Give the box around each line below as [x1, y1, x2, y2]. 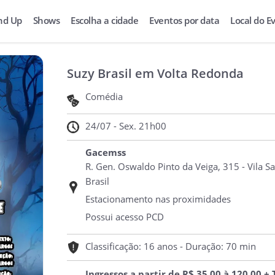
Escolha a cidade [71, 14, 138, 26]
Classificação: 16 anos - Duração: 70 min [85, 240, 256, 252]
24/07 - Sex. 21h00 [85, 120, 166, 132]
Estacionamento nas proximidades [85, 193, 231, 205]
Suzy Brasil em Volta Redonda [66, 65, 244, 82]
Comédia [85, 90, 123, 103]
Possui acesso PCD [85, 211, 164, 223]
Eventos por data [149, 14, 219, 26]
